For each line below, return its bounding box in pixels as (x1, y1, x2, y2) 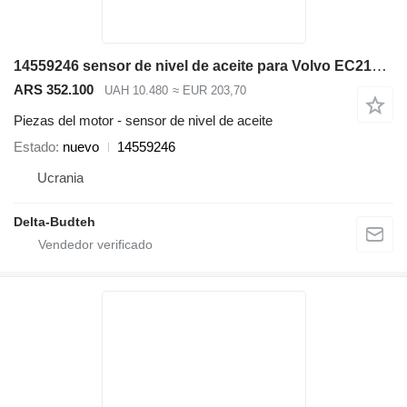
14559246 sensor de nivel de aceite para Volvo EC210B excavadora (372, 56, 387, 74)
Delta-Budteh (14, 214, 95, 230)
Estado (14, 139, 55, 155)
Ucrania (37, 170, 84, 186)
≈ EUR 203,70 (172, 83, 246, 97)
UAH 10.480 (104, 83, 168, 97)
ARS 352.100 (14, 81, 94, 97)
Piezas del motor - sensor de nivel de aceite (14, 113, 273, 129)
